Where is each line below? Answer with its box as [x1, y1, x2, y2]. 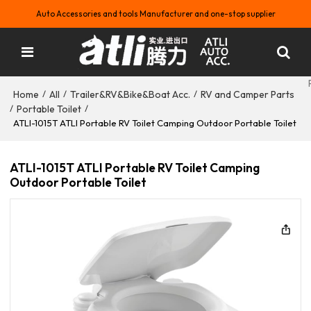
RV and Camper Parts [201, 87, 295, 101]
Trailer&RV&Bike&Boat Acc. [70, 87, 191, 101]
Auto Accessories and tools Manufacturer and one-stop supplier [35, 9, 276, 19]
